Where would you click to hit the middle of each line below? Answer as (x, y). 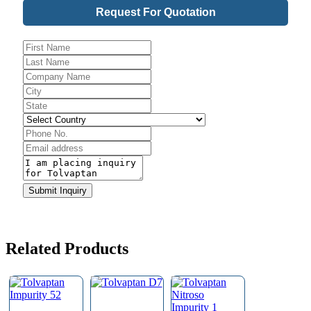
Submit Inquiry (58, 191)
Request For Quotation (155, 12)
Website (40, 90)
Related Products (67, 249)
